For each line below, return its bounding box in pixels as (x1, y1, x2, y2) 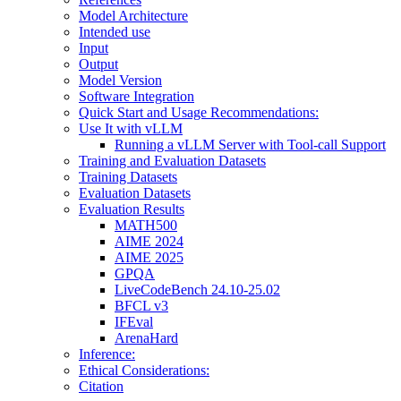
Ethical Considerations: (79, 363, 209, 379)
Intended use (79, 24, 150, 40)
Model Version (79, 73, 162, 89)
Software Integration (79, 89, 194, 105)
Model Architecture (79, 8, 188, 24)
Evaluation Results (79, 201, 184, 218)
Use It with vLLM (79, 121, 183, 137)
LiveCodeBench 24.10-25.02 (115, 282, 280, 298)
